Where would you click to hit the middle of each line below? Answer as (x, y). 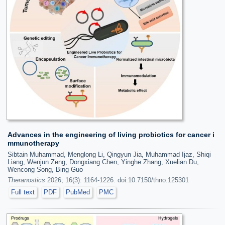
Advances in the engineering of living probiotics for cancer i (111, 135)
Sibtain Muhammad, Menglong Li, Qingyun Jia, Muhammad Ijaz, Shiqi (109, 154)
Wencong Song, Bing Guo (45, 170)
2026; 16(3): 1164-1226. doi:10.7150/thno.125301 (117, 180)
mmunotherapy (33, 143)
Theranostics (26, 180)
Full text (23, 192)
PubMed (78, 192)
